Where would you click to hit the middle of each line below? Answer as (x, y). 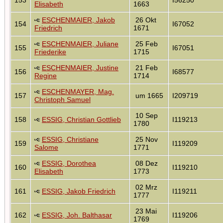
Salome (46, 147)
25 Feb (146, 44)
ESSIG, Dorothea (69, 163)
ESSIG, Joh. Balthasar (77, 215)
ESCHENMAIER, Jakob (78, 20)
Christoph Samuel (62, 99)
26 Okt (145, 20)
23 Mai (145, 211)
